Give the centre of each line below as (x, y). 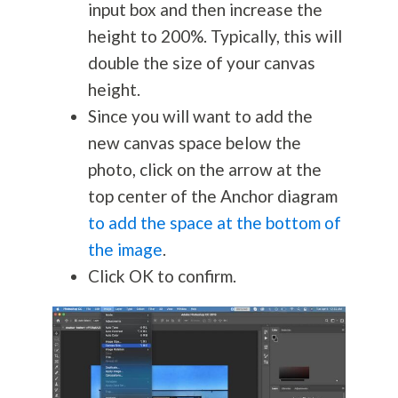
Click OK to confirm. (162, 276)
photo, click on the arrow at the (204, 170)
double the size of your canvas (201, 63)
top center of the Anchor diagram (212, 196)
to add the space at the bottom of (214, 223)
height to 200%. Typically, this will (215, 36)
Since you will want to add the (200, 116)
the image (125, 250)
